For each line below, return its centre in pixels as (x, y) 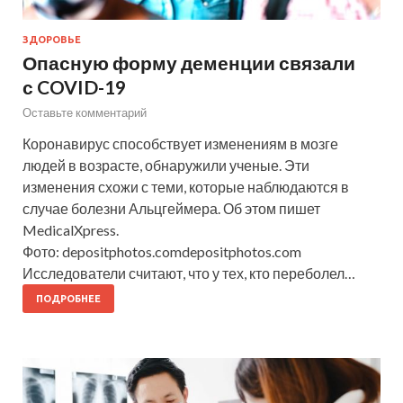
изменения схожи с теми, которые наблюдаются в (186, 186)
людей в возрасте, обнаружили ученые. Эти (166, 165)
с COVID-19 (74, 86)
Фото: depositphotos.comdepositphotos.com (162, 251)
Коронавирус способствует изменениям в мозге (180, 143)
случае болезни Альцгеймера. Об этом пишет (171, 208)
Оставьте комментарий (85, 112)
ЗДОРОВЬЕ (52, 39)
